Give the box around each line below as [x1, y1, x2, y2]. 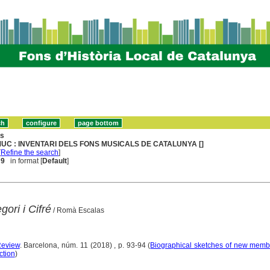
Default [42, 156, 67, 165]
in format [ [5, 156, 43, 165]
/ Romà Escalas [51, 206, 104, 215]
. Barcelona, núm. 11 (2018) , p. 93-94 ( [19, 240, 151, 250]
